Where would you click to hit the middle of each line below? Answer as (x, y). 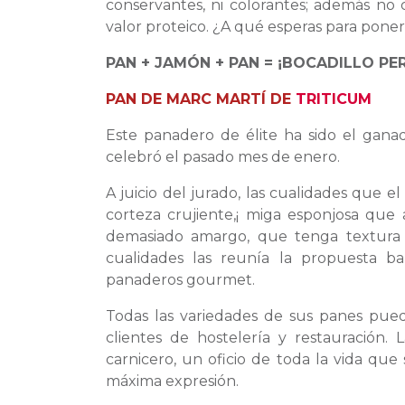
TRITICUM (334, 99)
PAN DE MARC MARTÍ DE (201, 99)
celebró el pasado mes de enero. (223, 157)
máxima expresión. (172, 381)
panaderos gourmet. (180, 280)
